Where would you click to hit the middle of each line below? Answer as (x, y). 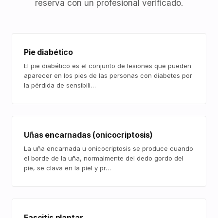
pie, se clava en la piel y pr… (67, 168)
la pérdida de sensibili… (60, 85)
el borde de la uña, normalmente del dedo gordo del (104, 158)
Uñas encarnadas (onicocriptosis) (88, 135)
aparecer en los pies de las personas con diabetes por (108, 75)
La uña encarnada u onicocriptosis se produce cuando (109, 148)
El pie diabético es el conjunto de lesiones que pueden (108, 66)
